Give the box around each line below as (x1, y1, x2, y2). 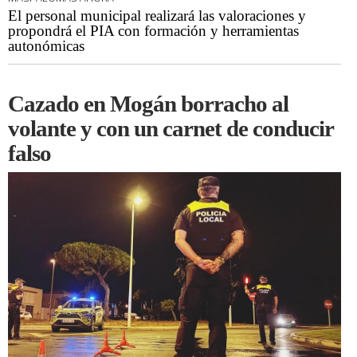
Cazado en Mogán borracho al (8, 91, 288, 117)
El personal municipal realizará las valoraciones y (8, 7, 306, 25)
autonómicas (8, 37, 84, 55)
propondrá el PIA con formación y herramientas (8, 22, 299, 40)
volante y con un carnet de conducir (8, 116, 333, 142)
